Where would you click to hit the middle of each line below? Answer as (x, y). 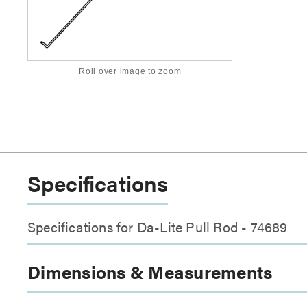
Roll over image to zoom (130, 72)
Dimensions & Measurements (150, 272)
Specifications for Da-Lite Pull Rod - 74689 (158, 227)
